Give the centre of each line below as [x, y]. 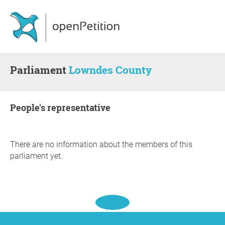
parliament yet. [36, 156]
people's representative [63, 107]
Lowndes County [110, 70]
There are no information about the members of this [101, 144]
